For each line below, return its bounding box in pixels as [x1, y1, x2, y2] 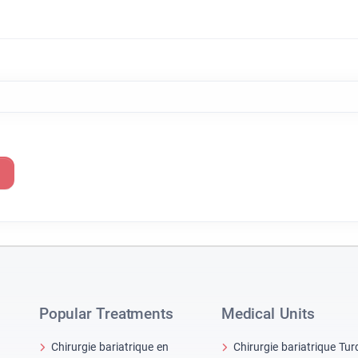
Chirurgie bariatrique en [51, 340, 169, 353]
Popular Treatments [39, 304, 173, 324]
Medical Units [221, 304, 315, 324]
